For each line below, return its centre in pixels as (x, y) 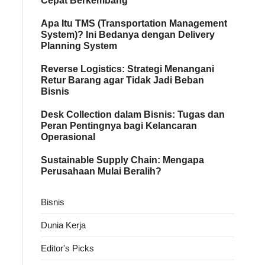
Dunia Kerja (64, 225)
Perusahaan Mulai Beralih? (101, 171)
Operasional (68, 137)
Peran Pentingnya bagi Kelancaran (119, 125)
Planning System (79, 46)
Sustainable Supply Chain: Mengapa (123, 160)
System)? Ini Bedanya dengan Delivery (128, 34)
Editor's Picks (68, 248)
